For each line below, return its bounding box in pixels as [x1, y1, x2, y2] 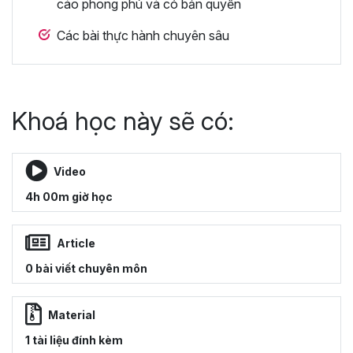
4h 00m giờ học [25, 190, 113, 204]
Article [57, 236, 95, 250]
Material [48, 307, 95, 321]
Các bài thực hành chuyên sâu [57, 28, 229, 44]
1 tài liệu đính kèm [25, 333, 123, 347]
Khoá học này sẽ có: [12, 106, 234, 137]
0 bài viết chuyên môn [25, 262, 147, 276]
